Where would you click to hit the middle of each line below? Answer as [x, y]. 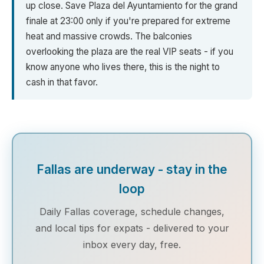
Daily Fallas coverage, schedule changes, [132, 212]
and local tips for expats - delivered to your [132, 228]
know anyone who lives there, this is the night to [123, 67]
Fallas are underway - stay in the [132, 170]
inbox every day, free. [132, 245]
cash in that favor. [62, 82]
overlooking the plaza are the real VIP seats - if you [130, 52]
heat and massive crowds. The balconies [109, 37]
